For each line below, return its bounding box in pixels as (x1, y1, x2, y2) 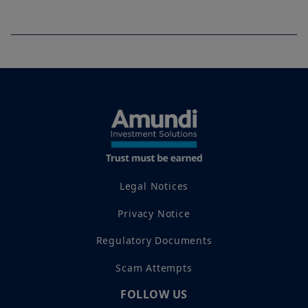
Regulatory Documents (96, 234, 212, 247)
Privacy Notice (118, 206, 190, 220)
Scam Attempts (115, 261, 192, 274)
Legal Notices (119, 179, 189, 193)
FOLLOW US (120, 286, 188, 302)
